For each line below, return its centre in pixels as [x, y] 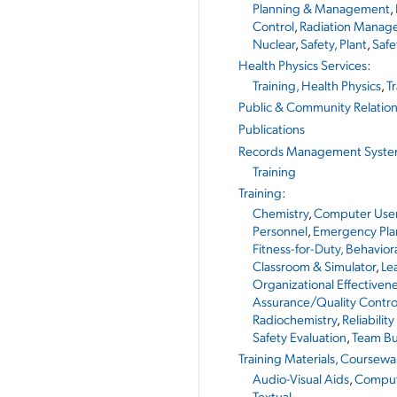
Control [273, 26]
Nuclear [274, 43]
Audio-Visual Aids [301, 378]
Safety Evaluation [300, 337]
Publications [272, 128]
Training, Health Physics [317, 85]
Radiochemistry [295, 319]
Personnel [280, 230]
